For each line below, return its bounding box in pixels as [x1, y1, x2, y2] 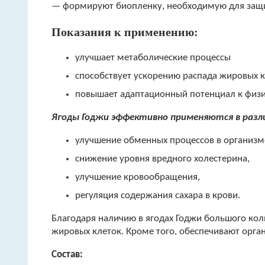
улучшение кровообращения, [75, 172, 200, 183]
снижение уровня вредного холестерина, [75, 154, 250, 164]
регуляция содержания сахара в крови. [75, 190, 240, 201]
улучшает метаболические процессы [75, 53, 231, 63]
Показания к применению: [51, 25, 198, 39]
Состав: [51, 250, 83, 260]
